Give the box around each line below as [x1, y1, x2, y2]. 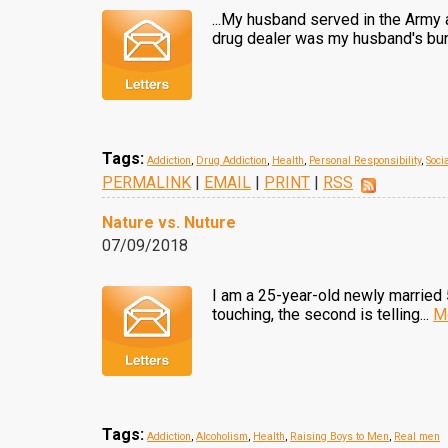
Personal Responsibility [309, 154, 421, 167]
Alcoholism [196, 430, 248, 443]
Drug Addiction [196, 154, 267, 167]
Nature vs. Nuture [102, 213, 236, 232]
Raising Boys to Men [290, 430, 389, 443]
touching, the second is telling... [212, 305, 433, 324]
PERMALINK [102, 173, 191, 192]
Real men [394, 430, 440, 443]
